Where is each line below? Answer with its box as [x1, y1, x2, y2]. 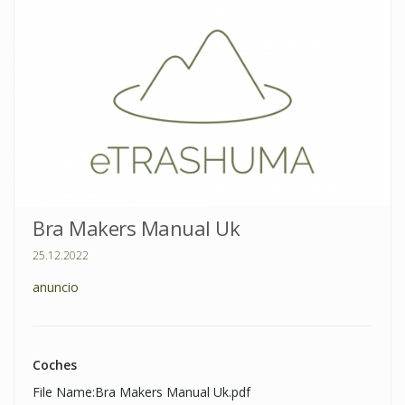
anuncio [33, 278, 79, 297]
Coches [33, 356, 77, 374]
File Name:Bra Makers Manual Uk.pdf [33, 383, 250, 401]
